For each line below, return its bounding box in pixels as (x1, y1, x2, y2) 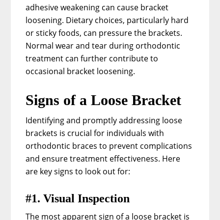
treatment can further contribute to (26, 53, 159, 64)
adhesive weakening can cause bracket (26, 1, 169, 13)
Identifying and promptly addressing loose (26, 114, 183, 126)
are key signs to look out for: (26, 165, 131, 177)
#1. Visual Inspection (26, 192, 130, 205)
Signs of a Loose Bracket (26, 91, 182, 108)
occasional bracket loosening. (26, 65, 136, 77)
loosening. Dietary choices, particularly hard (26, 14, 189, 26)
